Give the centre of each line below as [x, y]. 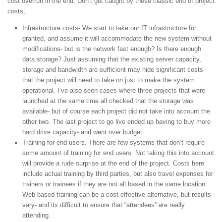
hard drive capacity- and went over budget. [83, 132]
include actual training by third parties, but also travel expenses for [118, 174]
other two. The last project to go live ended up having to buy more [116, 122]
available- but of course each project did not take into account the [116, 111]
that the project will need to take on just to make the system [109, 80]
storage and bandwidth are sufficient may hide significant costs [113, 70]
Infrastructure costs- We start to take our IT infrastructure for [109, 28]
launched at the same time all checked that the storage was [108, 101]
